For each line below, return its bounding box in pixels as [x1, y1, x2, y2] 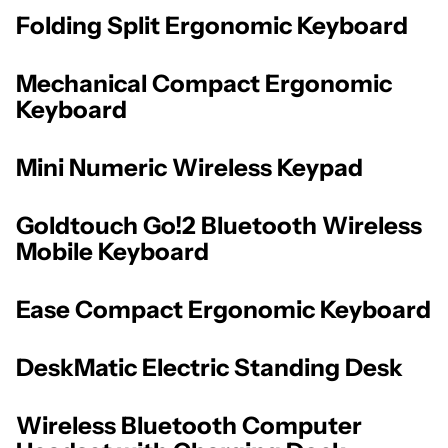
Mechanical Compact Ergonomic [16, 69, 392, 99]
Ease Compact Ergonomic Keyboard [16, 294, 431, 324]
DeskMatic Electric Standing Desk [16, 352, 403, 382]
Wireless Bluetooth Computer [16, 410, 362, 440]
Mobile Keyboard [16, 237, 209, 267]
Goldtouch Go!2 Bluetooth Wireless [16, 211, 422, 241]
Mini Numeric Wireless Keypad [16, 153, 363, 183]
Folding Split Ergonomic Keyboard [16, 11, 408, 41]
